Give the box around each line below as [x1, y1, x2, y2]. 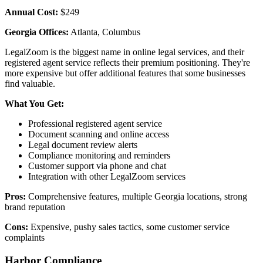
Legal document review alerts [28, 140, 137, 150]
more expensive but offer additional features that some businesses [5, 68, 245, 79]
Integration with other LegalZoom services [28, 171, 186, 182]
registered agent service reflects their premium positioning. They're [5, 58, 250, 68]
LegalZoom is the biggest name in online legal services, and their [5, 47, 244, 58]
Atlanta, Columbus [69, 27, 140, 38]
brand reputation [5, 202, 65, 213]
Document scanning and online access [28, 129, 169, 140]
